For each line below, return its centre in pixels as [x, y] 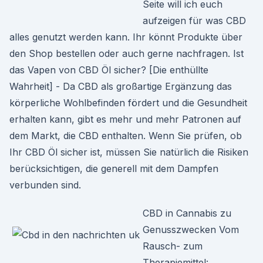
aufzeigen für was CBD [194, 21]
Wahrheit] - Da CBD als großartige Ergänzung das [121, 86]
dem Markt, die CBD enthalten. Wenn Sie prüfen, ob [126, 136]
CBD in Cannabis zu [187, 213]
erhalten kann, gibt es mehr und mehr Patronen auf [125, 119]
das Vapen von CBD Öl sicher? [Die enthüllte [109, 70]
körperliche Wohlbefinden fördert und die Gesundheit [128, 103]
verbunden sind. [45, 185]
